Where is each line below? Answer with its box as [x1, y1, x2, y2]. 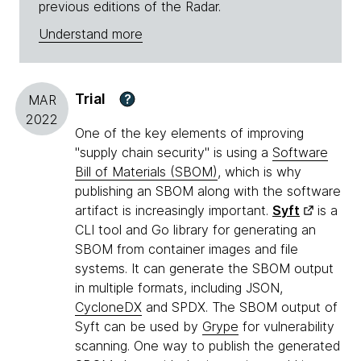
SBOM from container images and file [75, 241, 298, 258]
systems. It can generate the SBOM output [75, 260, 334, 277]
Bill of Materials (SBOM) [75, 164, 218, 180]
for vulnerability [239, 318, 334, 335]
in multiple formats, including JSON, [75, 280, 283, 297]
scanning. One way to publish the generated [75, 338, 340, 355]
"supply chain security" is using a [75, 144, 272, 161]
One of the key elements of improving [75, 125, 304, 142]
